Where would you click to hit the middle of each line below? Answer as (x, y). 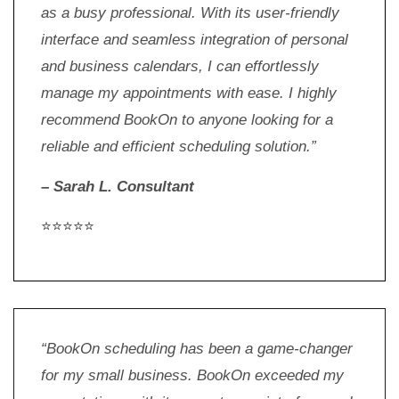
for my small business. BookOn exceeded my (192, 376)
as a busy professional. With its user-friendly (190, 13)
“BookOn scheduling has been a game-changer (197, 349)
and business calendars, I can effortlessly (180, 67)
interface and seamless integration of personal (195, 40)
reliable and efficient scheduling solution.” (181, 147)
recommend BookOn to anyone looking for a (187, 120)
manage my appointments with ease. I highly (189, 94)
